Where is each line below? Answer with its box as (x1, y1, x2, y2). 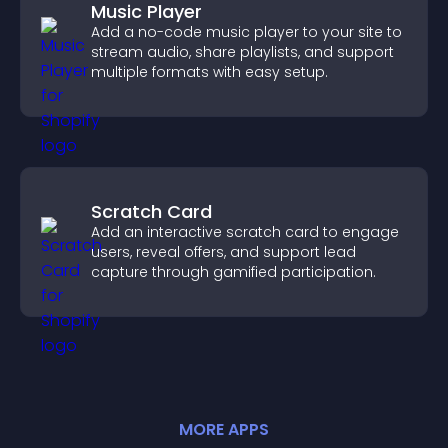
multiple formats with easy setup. (91, 62, 328, 82)
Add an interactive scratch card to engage (91, 222, 399, 242)
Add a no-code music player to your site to (91, 22, 402, 42)
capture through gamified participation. (91, 262, 376, 282)
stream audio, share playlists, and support (91, 42, 394, 62)
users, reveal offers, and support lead (91, 242, 356, 262)
